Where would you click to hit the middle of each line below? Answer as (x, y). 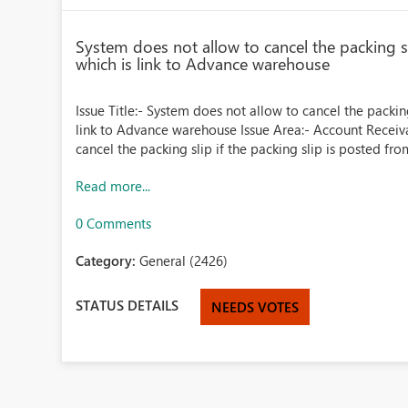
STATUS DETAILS (127, 305)
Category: (108, 260)
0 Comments (114, 223)
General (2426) (184, 260)
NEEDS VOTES (255, 307)
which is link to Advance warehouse (203, 64)
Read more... (113, 186)
